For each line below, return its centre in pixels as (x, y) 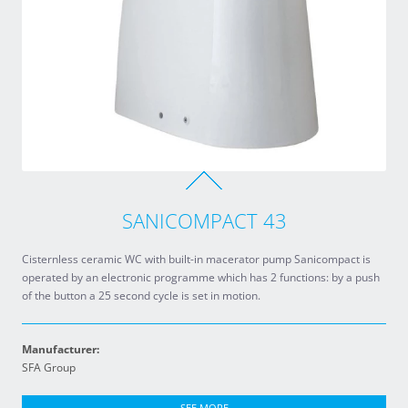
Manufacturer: (61, 349)
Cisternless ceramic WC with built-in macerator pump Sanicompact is (196, 259)
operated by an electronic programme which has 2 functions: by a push (201, 277)
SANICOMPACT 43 (204, 221)
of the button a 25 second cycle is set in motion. (141, 296)
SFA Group (49, 367)
